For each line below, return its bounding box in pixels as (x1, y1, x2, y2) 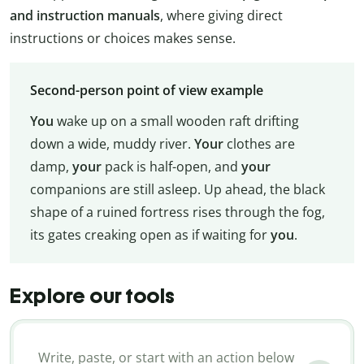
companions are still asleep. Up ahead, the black (29, 180, 325, 199)
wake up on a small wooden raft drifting (56, 112, 299, 131)
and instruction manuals (10, 6, 160, 24)
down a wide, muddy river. (29, 135, 194, 154)
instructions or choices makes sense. (10, 28, 236, 47)
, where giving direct (160, 6, 283, 24)
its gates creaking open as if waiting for (29, 226, 271, 245)
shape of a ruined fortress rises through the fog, (29, 203, 325, 222)
